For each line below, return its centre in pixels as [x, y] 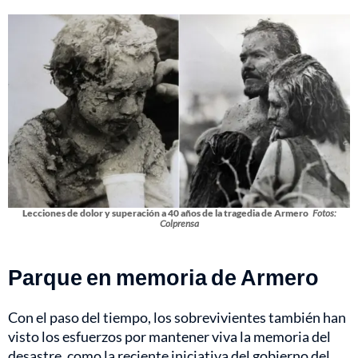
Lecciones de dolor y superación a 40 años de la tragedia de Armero [165, 213]
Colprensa [179, 223]
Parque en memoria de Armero [163, 276]
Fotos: [324, 213]
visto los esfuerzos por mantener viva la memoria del [169, 336]
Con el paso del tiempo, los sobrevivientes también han [177, 317]
